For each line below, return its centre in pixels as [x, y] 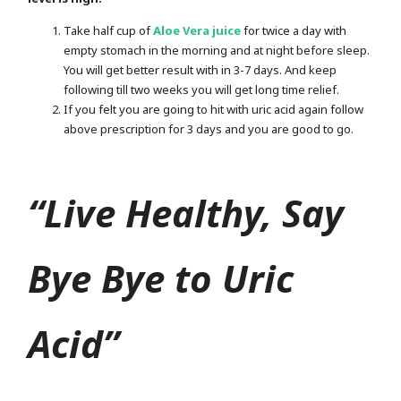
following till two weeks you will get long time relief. [202, 89]
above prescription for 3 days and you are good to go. [209, 128]
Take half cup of [109, 30]
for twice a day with [295, 30]
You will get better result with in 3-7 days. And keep [200, 69]
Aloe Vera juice [197, 30]
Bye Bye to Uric [161, 278]
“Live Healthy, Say [186, 213]
